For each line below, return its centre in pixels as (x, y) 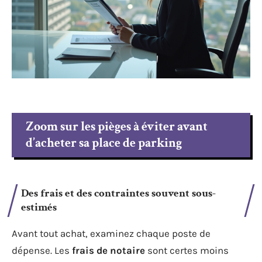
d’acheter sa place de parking (104, 143)
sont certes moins (187, 250)
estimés (39, 207)
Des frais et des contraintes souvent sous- (118, 193)
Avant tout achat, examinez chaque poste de (111, 233)
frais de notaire (108, 250)
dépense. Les (42, 250)
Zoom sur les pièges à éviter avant (117, 126)
